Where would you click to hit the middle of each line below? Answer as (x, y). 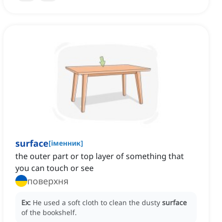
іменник (66, 143)
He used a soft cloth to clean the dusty (97, 203)
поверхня (48, 181)
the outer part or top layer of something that (100, 156)
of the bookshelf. (49, 213)
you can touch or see (55, 168)
